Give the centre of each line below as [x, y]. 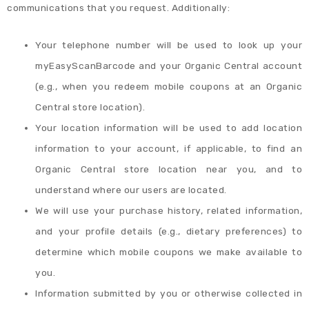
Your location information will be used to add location [169, 128]
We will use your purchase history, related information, [169, 211]
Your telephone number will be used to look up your [169, 45]
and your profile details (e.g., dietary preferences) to [169, 231]
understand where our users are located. [131, 190]
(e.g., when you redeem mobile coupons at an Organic [169, 87]
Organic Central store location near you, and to [169, 169]
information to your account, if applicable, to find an [169, 149]
